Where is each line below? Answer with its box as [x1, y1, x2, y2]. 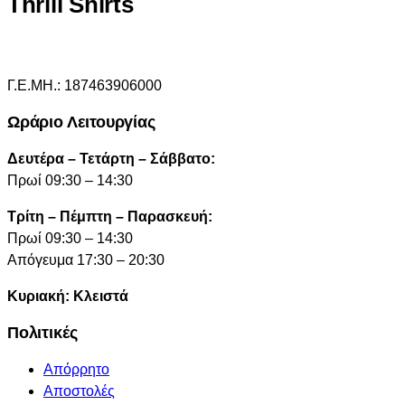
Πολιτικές [7, 323, 78, 342]
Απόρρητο [43, 361, 109, 377]
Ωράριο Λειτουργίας [7, 112, 155, 131]
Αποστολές [43, 382, 115, 399]
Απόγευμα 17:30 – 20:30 [7, 251, 165, 268]
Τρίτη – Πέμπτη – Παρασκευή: [7, 208, 212, 224]
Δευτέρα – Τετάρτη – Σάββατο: [7, 150, 215, 166]
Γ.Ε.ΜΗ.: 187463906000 [7, 77, 162, 93]
